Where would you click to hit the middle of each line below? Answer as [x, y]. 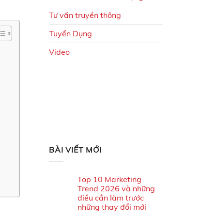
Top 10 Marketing [109, 179]
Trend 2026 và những [116, 189]
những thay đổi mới [112, 207]
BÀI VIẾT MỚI [75, 149]
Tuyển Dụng [70, 33]
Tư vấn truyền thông [85, 15]
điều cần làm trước [111, 198]
